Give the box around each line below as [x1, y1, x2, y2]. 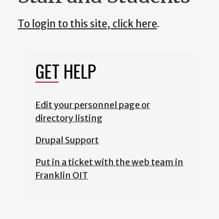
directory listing [35, 112, 103, 124]
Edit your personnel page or [35, 99, 150, 111]
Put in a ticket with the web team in [35, 156, 183, 168]
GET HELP [35, 58, 96, 84]
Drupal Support [35, 134, 99, 146]
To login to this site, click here [18, 18, 157, 31]
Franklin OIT [35, 170, 88, 181]
